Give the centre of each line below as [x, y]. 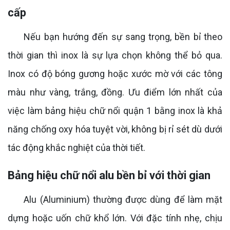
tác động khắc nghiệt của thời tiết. [76, 147]
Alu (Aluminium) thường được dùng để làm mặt [115, 199]
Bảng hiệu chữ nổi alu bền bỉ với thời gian [109, 175]
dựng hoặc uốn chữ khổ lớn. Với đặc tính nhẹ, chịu [115, 218]
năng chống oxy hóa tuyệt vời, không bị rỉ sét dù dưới [115, 129]
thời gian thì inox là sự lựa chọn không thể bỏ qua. [115, 55]
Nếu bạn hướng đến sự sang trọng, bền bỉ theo [115, 36]
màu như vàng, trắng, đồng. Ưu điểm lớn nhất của [115, 92]
